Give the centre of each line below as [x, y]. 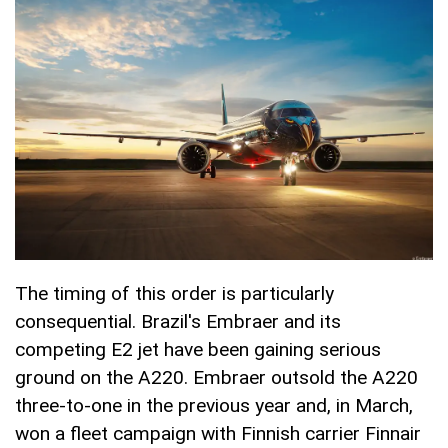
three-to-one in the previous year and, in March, [214, 406]
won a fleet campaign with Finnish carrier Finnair [218, 434]
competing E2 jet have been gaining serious [198, 350]
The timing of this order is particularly [174, 294]
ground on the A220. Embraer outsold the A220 [216, 378]
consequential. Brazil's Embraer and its [178, 322]
